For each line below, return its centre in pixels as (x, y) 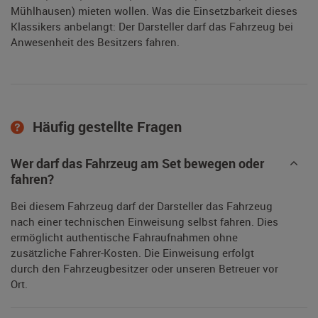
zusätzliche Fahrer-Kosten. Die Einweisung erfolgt (132, 253)
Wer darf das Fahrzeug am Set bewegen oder (137, 164)
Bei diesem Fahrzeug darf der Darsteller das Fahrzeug (142, 206)
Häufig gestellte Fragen (105, 127)
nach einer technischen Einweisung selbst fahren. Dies (144, 222)
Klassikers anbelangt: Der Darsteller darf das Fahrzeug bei (152, 27)
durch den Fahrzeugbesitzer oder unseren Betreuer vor (144, 269)
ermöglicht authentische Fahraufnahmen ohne (124, 237)
